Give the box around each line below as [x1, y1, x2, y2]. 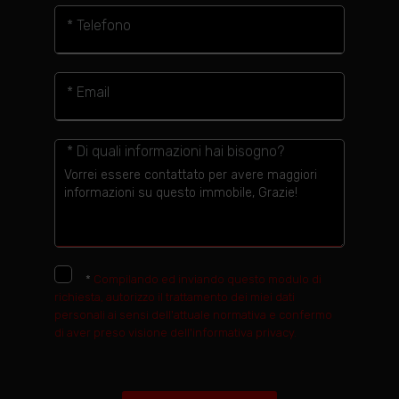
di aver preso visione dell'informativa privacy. [54, 326, 297, 339]
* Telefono [66, 16, 131, 34]
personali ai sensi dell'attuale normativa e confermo [54, 308, 333, 322]
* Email [66, 83, 110, 101]
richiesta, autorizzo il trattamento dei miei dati [54, 290, 296, 304]
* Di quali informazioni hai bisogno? [66, 142, 284, 160]
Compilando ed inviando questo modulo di [94, 273, 322, 286]
